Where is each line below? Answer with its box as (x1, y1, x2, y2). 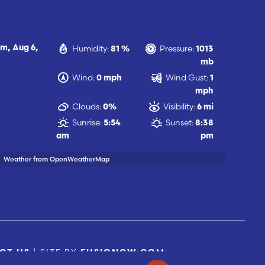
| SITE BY (30, 246, 80, 257)
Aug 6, (12, 44, 39, 53)
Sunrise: (72, 117, 102, 128)
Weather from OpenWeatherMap (3, 154, 109, 163)
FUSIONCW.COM (80, 248, 165, 257)
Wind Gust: (165, 72, 208, 83)
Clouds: (72, 101, 102, 112)
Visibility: (163, 101, 195, 112)
